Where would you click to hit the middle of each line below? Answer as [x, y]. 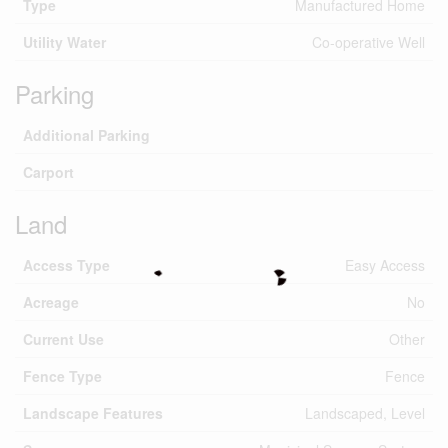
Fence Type [62, 376]
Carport [48, 172]
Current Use [63, 339]
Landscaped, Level [365, 413]
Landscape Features [93, 413]
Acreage [51, 302]
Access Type [66, 265]
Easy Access [385, 265]
